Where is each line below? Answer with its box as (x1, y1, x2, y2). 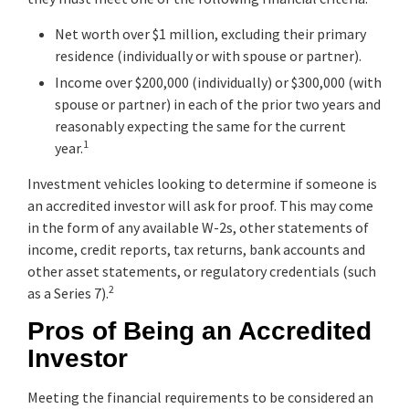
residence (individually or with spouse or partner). (55, 46, 362, 65)
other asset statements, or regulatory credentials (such (27, 261, 376, 280)
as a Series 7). (27, 283, 109, 302)
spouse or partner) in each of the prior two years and (55, 94, 381, 113)
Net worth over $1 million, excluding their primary (55, 24, 366, 43)
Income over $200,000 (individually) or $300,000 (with (55, 72, 382, 91)
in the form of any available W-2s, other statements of (27, 217, 369, 236)
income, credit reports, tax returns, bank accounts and (27, 239, 365, 258)
